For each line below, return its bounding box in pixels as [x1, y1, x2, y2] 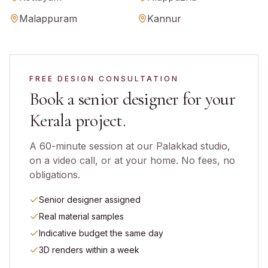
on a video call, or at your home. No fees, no [29, 154, 235, 166]
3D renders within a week [39, 245, 139, 255]
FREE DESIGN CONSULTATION [29, 74, 179, 83]
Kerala [29, 109, 72, 132]
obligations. [29, 169, 80, 181]
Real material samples [39, 211, 124, 221]
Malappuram [19, 13, 77, 25]
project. [71, 109, 126, 132]
